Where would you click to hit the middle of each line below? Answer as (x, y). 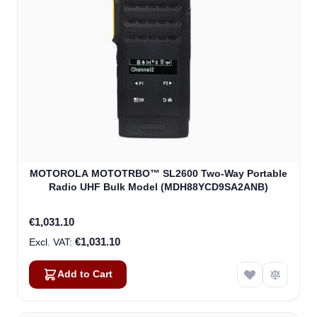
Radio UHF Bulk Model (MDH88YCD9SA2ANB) (158, 187)
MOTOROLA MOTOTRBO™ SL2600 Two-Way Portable (158, 174)
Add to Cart (85, 275)
